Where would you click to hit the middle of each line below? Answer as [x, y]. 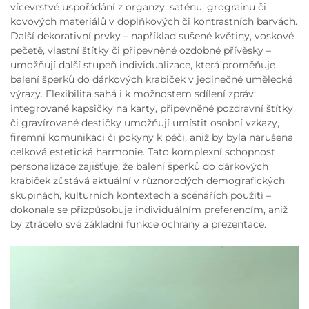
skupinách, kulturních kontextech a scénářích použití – [141, 195]
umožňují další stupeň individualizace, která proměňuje [143, 65]
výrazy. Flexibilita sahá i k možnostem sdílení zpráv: [133, 94]
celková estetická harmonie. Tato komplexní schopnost [143, 152]
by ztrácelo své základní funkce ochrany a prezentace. [138, 224]
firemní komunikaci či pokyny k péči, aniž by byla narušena [152, 137]
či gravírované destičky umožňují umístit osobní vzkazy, [145, 123]
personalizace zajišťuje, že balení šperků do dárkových [139, 166]
